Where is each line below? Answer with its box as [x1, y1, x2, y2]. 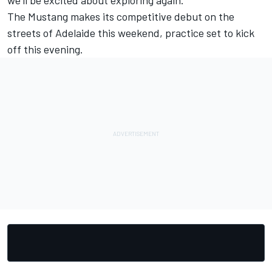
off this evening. [7, 42, 83, 56]
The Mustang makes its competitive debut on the [7, 10, 234, 24]
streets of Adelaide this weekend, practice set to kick [7, 26, 254, 40]
